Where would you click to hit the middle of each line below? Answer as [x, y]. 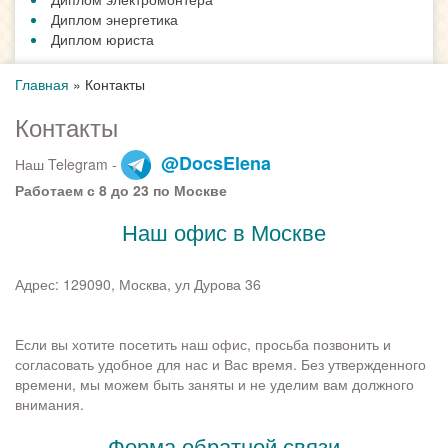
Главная [42, 84]
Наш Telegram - [68, 164]
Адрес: [39, 284]
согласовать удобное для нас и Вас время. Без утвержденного [220, 364]
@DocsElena [216, 163]
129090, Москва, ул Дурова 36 [162, 284]
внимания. [49, 404]
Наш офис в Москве [224, 232]
